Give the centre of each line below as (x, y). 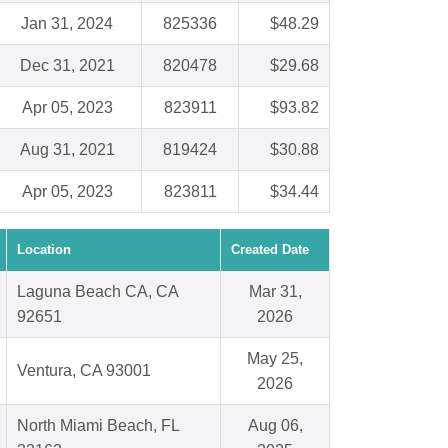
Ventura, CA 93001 (84, 371)
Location (44, 250)
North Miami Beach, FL (98, 426)
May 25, (275, 359)
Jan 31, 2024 (67, 24)
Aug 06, (275, 426)
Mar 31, (275, 292)
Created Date (270, 250)
